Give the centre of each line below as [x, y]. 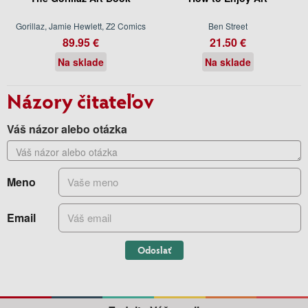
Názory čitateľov [80, 100]
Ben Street [228, 25]
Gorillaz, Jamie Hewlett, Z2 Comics [80, 25]
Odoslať [154, 250]
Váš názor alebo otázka [67, 129]
